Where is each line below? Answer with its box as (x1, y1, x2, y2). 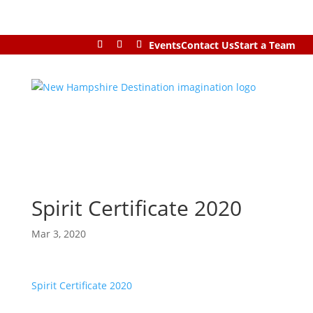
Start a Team (234, 38, 296, 52)
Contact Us (181, 38, 234, 52)
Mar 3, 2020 (31, 227, 86, 241)
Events (149, 38, 181, 52)
